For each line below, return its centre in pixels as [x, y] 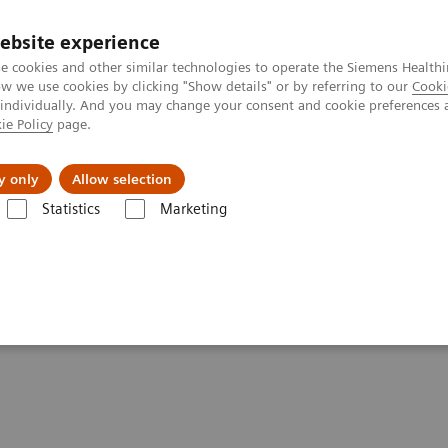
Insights [93, 164]
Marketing [193, 209]
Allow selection [122, 179]
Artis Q [149, 228]
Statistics [70, 209]
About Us [235, 164]
